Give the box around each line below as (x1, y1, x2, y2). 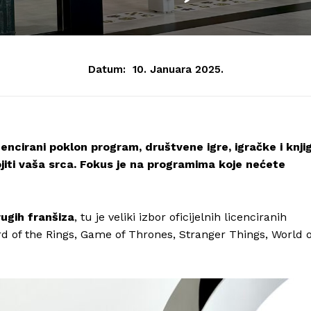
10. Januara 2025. (132, 63, 224, 76)
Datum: (87, 63, 126, 76)
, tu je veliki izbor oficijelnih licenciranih (74, 210, 287, 224)
